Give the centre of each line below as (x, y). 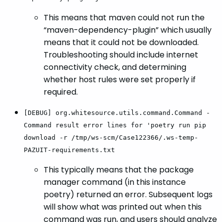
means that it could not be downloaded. (121, 43)
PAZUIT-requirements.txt (69, 150)
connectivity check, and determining (115, 67)
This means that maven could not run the (124, 18)
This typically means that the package (119, 170)
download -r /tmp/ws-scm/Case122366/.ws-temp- (111, 138)
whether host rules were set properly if (120, 80)
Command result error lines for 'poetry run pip (115, 125)
